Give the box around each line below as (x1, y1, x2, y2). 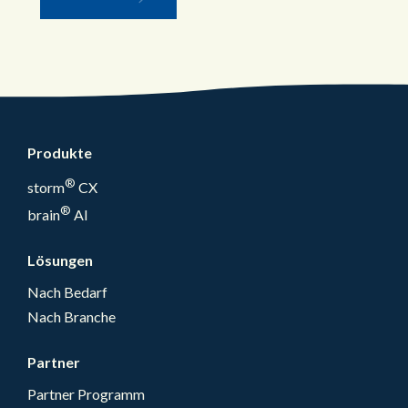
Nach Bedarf (27, 283, 107, 301)
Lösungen (27, 251, 93, 270)
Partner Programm (27, 385, 145, 403)
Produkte (27, 143, 92, 161)
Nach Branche (27, 308, 116, 326)
